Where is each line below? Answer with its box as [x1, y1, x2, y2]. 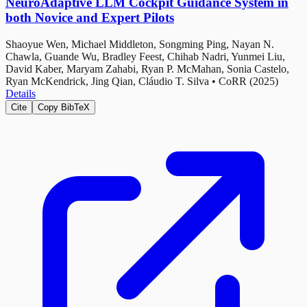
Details [5, 87, 36, 99]
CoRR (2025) [219, 75, 278, 87]
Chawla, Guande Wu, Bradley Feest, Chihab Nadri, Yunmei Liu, [5, 50, 285, 62]
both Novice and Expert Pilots [5, 10, 174, 25]
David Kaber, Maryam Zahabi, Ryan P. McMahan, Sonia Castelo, [5, 62, 289, 75]
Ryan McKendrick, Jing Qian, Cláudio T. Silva [5, 75, 209, 87]
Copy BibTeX [38, 101, 90, 112]
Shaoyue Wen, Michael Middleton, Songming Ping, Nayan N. [5, 38, 274, 50]
